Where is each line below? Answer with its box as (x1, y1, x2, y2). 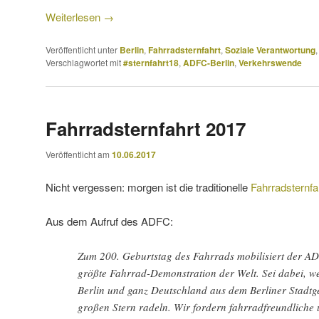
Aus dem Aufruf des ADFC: (46, 214, 173, 229)
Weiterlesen (46, 9, 103, 25)
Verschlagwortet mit (46, 56, 121, 68)
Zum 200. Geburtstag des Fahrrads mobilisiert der (78, 249, 305, 263)
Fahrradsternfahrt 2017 (46, 115, 246, 142)
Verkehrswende (239, 56, 302, 69)
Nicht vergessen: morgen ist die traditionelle (46, 179, 251, 194)
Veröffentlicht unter (46, 43, 117, 56)
